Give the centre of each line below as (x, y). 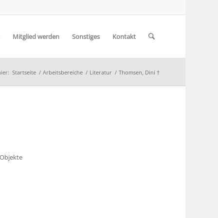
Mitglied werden (36, 36)
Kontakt (124, 36)
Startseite (24, 72)
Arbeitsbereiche (63, 72)
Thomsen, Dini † (139, 72)
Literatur (100, 72)
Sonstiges (86, 36)
